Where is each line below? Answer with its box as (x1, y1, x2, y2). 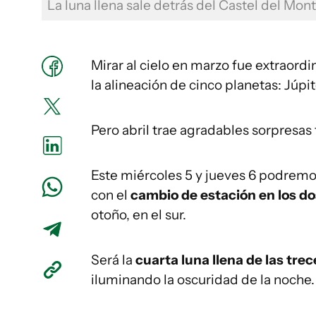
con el (91, 187, 128, 203)
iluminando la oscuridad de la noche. (91, 272, 315, 288)
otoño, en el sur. (91, 207, 186, 223)
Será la (91, 252, 135, 268)
